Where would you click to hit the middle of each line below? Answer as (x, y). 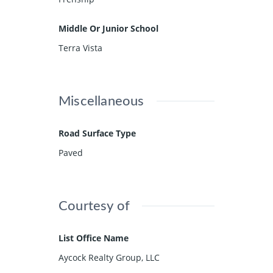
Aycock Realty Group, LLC (109, 257)
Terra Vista (80, 48)
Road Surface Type (97, 133)
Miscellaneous (101, 101)
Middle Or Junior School (108, 28)
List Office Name (94, 238)
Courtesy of (94, 206)
